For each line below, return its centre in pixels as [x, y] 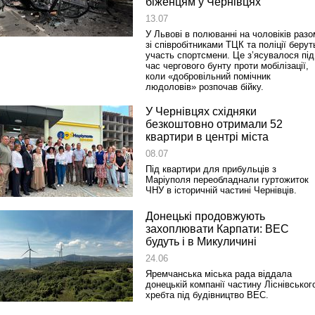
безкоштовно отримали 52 [214, 124]
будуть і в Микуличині [201, 242]
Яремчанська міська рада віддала [219, 274]
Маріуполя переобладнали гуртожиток [227, 180]
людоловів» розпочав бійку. [205, 87]
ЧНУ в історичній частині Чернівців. [221, 190]
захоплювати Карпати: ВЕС [217, 229]
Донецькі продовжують [205, 216]
